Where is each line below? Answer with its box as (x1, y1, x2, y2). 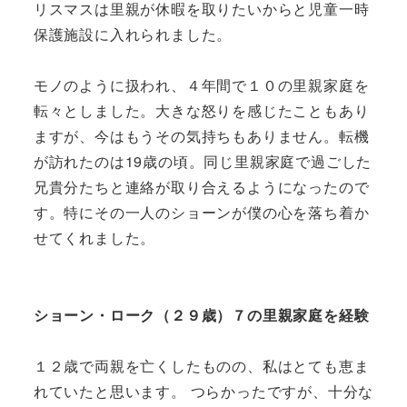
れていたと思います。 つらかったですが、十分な (33, 381, 374, 402)
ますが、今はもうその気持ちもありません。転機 (33, 125, 370, 147)
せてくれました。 (33, 227, 156, 249)
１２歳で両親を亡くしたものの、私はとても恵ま (33, 355, 370, 377)
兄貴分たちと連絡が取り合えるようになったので (33, 176, 370, 198)
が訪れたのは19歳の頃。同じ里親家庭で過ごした (33, 151, 372, 173)
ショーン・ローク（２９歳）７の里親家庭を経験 (33, 304, 370, 326)
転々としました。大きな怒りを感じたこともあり (33, 100, 370, 122)
